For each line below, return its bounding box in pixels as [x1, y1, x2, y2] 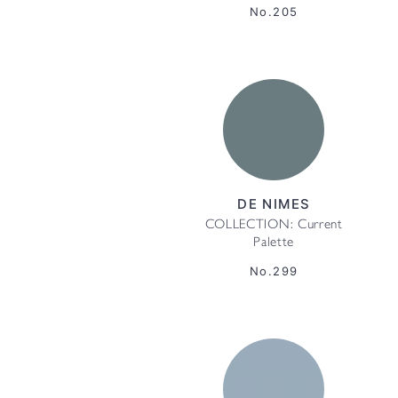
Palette [253, 237, 295, 250]
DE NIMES [237, 195, 311, 212]
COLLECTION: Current [204, 219, 343, 232]
